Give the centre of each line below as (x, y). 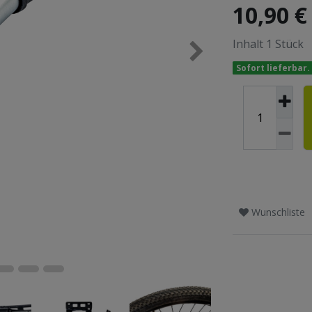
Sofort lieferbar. (273, 68)
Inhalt (249, 44)
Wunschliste (278, 212)
